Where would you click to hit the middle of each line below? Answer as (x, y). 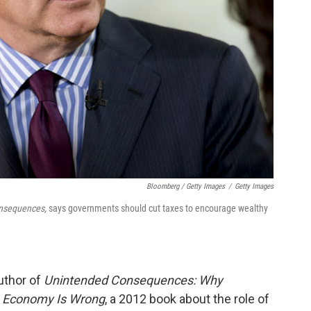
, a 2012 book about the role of (187, 299)
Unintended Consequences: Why (133, 280)
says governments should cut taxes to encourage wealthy (158, 209)
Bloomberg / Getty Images (186, 187)
